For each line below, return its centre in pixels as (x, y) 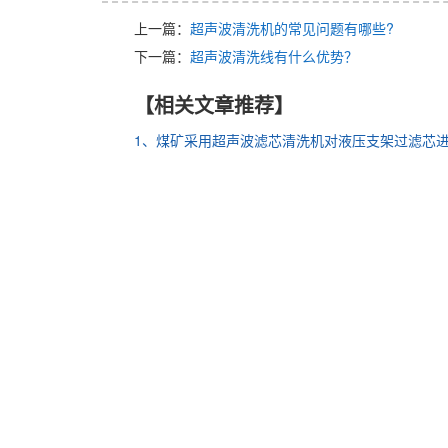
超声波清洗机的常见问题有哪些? (292, 27)
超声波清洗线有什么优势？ (274, 55)
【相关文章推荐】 (214, 104)
